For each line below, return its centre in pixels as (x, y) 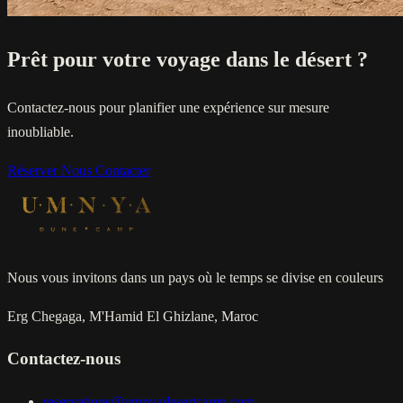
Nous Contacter (106, 170)
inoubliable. (40, 131)
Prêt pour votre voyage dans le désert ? (188, 59)
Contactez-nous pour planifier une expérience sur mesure (168, 107)
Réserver (34, 170)
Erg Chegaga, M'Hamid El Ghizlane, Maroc (133, 316)
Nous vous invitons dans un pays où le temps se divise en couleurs (195, 277)
